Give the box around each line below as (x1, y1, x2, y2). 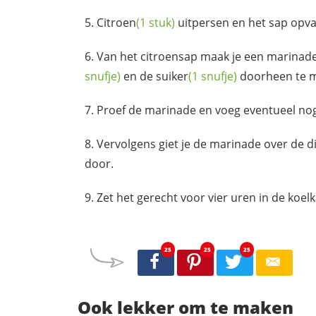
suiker (156, 68, 188, 84)
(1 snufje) (188, 68, 237, 84)
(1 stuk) (136, 14, 175, 30)
